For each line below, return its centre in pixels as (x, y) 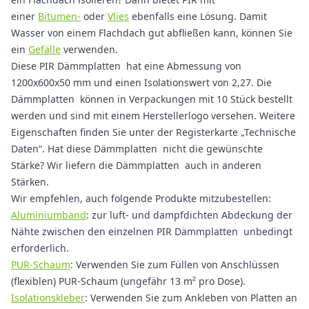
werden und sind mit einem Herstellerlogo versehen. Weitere (153, 116)
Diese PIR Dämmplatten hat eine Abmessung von (126, 66)
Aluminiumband (49, 215)
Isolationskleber (48, 298)
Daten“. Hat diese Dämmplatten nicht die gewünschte (137, 149)
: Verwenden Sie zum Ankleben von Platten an (191, 298)
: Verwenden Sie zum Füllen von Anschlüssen (175, 265)
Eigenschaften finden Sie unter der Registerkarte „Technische (153, 132)
